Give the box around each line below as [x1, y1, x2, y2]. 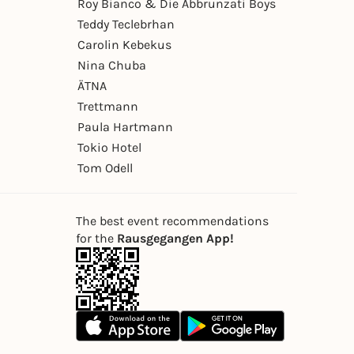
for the [76, 231, 117, 247]
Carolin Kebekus [77, 37, 171, 53]
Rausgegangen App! [117, 231, 234, 247]
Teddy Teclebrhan [77, 17, 175, 32]
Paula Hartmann [77, 119, 173, 135]
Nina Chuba [77, 58, 146, 73]
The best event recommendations [76, 213, 269, 229]
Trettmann [77, 99, 138, 115]
